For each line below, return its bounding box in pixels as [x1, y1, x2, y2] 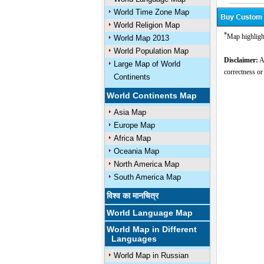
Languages [107, 234, 157, 243]
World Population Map [113, 47, 189, 55]
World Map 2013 [113, 34, 169, 42]
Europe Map [113, 121, 155, 130]
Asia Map [113, 108, 146, 117]
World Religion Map [113, 21, 180, 29]
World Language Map [107, 208, 193, 217]
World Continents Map [107, 91, 197, 100]
